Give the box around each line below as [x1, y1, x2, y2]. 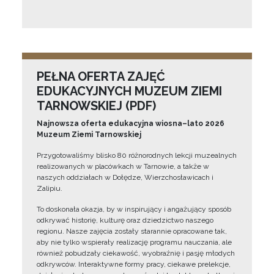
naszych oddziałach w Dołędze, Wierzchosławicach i [37, 173, 213, 182]
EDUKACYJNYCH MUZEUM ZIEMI [37, 84, 222, 98]
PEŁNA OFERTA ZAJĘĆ [37, 69, 165, 84]
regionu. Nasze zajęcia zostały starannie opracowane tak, [37, 227, 227, 235]
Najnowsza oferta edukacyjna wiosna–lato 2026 [37, 119, 224, 128]
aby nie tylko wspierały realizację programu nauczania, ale [37, 238, 232, 246]
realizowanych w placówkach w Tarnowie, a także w [37, 162, 209, 171]
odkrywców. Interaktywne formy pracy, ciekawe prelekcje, [37, 260, 231, 268]
